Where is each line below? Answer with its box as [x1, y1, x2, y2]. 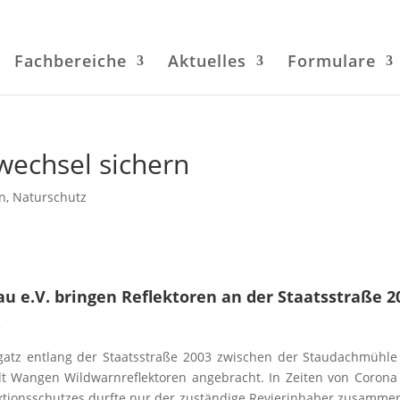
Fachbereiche [13, 50, 127, 71]
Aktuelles [167, 50, 246, 71]
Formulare [287, 50, 376, 71]
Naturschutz [12, 188, 87, 205]
